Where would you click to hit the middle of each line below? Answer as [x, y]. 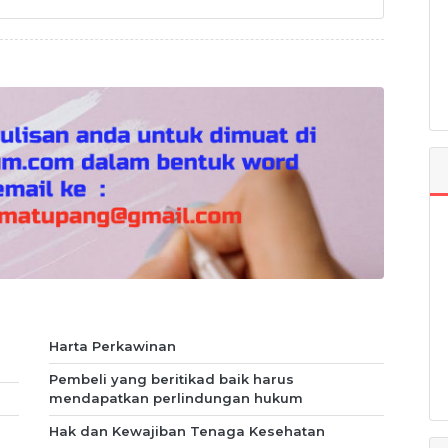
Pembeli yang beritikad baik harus [171, 379]
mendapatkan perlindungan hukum [176, 398]
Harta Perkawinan [112, 346]
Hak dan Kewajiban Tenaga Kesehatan [187, 431]
